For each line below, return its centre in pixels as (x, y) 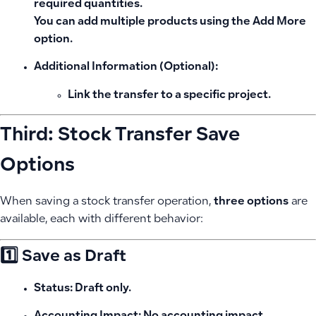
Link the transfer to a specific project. (169, 95)
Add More (279, 23)
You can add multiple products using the (143, 23)
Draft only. (102, 288)
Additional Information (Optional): (126, 68)
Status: (53, 288)
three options (251, 202)
